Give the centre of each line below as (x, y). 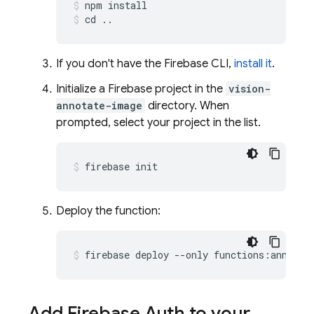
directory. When (187, 106)
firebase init (121, 166)
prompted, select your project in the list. (158, 123)
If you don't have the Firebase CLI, (145, 64)
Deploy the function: (108, 211)
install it (253, 64)
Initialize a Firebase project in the (141, 89)
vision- (250, 89)
